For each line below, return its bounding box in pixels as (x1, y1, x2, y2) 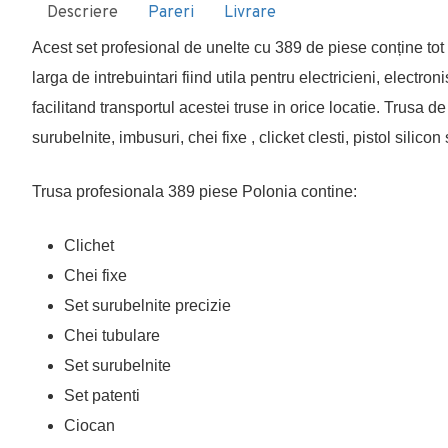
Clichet (64, 237, 114, 254)
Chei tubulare (64, 327, 160, 344)
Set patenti (64, 387, 140, 404)
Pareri (148, 3, 194, 23)
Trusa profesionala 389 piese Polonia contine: (32, 183, 357, 200)
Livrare (224, 3, 276, 23)
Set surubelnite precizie (64, 297, 231, 314)
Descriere (47, 3, 118, 23)
